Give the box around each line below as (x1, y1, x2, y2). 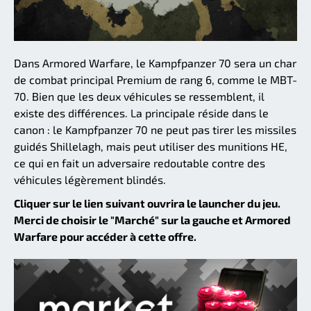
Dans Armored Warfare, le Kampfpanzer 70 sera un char (14, 56, 296, 69)
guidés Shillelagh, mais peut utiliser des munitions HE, (14, 140, 287, 153)
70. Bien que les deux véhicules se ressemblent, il (14, 90, 264, 103)
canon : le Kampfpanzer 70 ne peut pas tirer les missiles (14, 123, 296, 136)
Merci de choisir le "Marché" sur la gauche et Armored (14, 213, 291, 226)
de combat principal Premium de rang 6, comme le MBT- (14, 73, 297, 86)
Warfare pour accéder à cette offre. (14, 230, 196, 243)
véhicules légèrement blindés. (14, 173, 166, 186)
